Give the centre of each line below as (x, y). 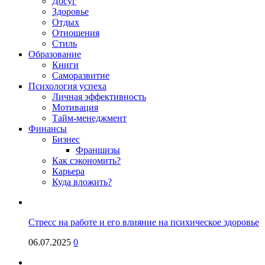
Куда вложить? (82, 182)
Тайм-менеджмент (89, 118)
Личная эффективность (99, 96)
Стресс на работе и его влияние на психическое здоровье (144, 222)
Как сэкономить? (86, 160)
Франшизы (98, 150)
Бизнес (66, 139)
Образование (55, 54)
